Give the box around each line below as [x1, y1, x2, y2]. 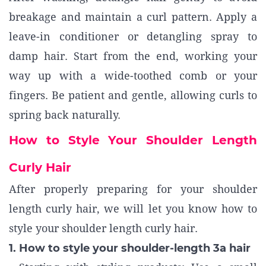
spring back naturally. [9, 109, 121, 121]
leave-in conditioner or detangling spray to [9, 30, 257, 43]
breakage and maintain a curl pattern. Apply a [9, 11, 257, 23]
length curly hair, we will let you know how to [9, 202, 257, 215]
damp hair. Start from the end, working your [9, 50, 257, 62]
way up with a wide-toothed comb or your [9, 69, 257, 82]
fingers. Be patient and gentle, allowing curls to [9, 89, 257, 102]
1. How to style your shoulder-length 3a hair [9, 242, 251, 255]
